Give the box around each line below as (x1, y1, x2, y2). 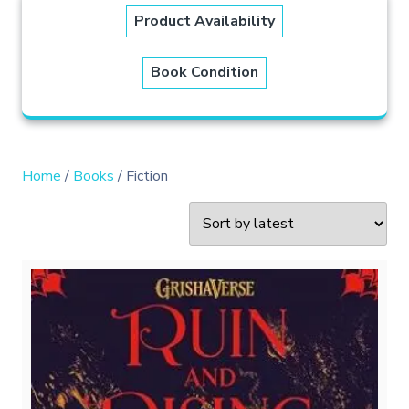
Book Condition (151, 61, 258, 82)
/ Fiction (114, 165, 168, 186)
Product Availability (134, 10, 275, 31)
